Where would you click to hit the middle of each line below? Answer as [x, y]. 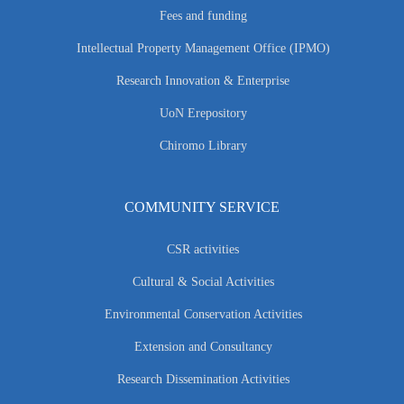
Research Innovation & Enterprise [203, 81]
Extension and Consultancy [203, 347]
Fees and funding [203, 16]
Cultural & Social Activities [203, 282]
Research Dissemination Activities [203, 380]
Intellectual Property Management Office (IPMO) [203, 49]
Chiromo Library [203, 146]
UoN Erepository [203, 114]
